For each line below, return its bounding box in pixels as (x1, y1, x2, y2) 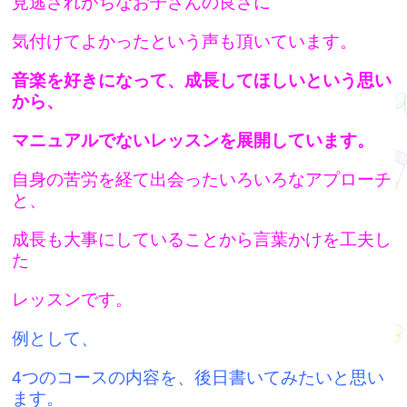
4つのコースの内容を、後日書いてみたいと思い (12, 368, 385, 387)
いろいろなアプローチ (219, 170, 392, 189)
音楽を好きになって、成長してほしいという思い (12, 71, 392, 90)
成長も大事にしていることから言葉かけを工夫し (12, 230, 392, 249)
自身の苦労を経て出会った (12, 170, 220, 189)
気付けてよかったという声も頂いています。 (12, 32, 358, 51)
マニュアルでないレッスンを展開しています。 (12, 131, 375, 150)
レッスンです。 (12, 290, 134, 309)
